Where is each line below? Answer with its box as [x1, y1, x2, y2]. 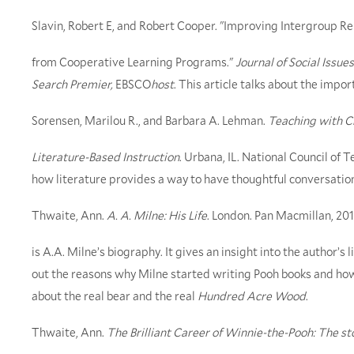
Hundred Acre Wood [198, 288, 306, 304]
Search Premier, [32, 76, 115, 92]
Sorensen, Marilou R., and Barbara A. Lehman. [32, 112, 268, 129]
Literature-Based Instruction [32, 149, 179, 165]
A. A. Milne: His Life [107, 207, 207, 224]
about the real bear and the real [32, 288, 198, 304]
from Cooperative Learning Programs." [32, 54, 235, 70]
